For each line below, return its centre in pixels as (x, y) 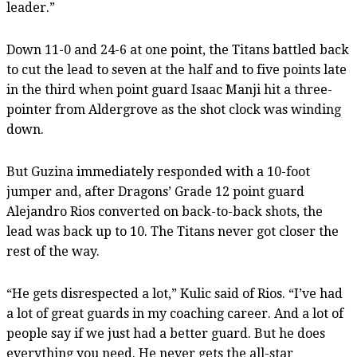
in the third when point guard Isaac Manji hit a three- (169, 89)
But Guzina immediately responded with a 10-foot (158, 171)
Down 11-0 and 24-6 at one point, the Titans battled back (178, 49)
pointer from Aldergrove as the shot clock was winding (174, 109)
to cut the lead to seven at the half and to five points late (177, 69)
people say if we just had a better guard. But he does (166, 333)
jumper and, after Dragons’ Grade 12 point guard (155, 191)
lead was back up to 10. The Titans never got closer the (173, 231)
